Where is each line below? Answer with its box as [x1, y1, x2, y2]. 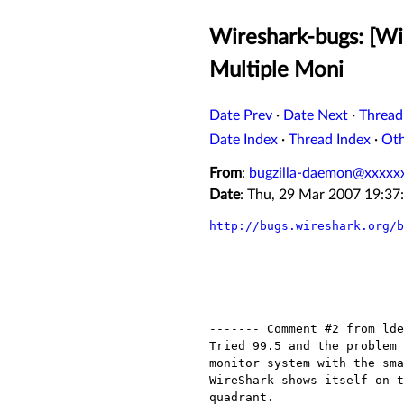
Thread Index [289, 133, 371, 148]
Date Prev [209, 108, 272, 124]
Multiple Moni [209, 60, 344, 82]
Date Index [209, 133, 278, 148]
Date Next [283, 108, 348, 124]
